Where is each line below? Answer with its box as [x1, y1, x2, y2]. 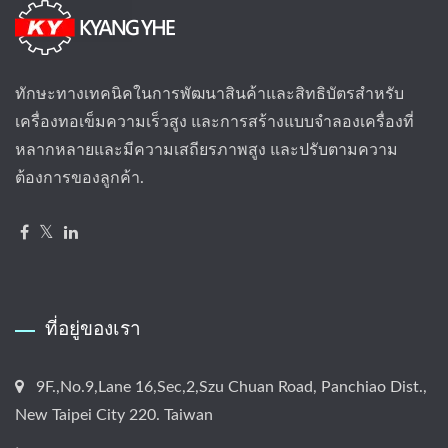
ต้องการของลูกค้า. [15, 170, 144, 187]
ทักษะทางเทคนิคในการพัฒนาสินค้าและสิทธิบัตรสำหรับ [15, 86, 404, 103]
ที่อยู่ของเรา [45, 315, 141, 342]
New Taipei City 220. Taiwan [15, 407, 213, 424]
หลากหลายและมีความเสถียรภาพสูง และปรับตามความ [15, 142, 398, 159]
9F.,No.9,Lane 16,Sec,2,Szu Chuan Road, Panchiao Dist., [36, 379, 427, 396]
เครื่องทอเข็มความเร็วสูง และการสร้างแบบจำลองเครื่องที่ [15, 114, 414, 131]
